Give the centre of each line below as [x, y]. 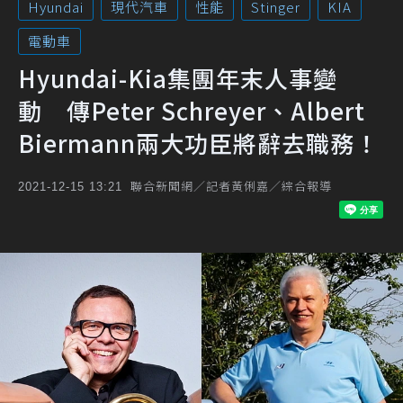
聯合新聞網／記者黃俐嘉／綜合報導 [231, 186]
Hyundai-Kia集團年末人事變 [178, 78]
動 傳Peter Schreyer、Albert [192, 110]
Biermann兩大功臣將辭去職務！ [198, 143]
